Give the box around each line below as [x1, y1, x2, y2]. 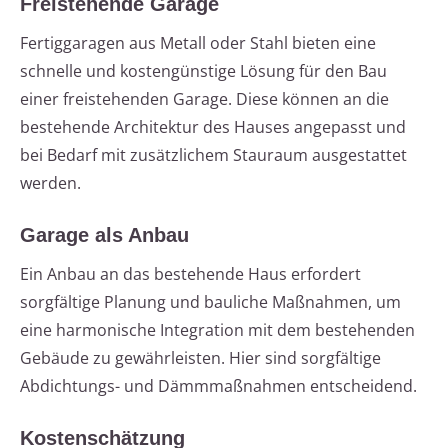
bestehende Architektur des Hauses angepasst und [20, 116, 406, 139]
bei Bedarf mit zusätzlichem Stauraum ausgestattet [20, 144, 407, 167]
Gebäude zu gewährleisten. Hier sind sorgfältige [20, 347, 381, 370]
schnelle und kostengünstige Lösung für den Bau [20, 60, 387, 83]
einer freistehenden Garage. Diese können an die [20, 88, 389, 111]
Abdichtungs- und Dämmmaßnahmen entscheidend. [20, 375, 417, 398]
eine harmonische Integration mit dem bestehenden [20, 319, 415, 342]
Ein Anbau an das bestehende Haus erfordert [20, 263, 361, 286]
